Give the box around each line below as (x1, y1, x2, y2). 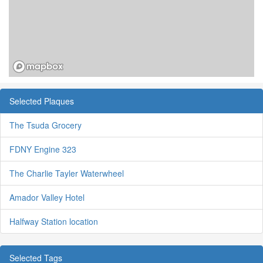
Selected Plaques (9, 95, 74, 107)
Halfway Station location (9, 215, 98, 228)
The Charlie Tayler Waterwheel (9, 167, 124, 180)
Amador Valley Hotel (9, 191, 85, 204)
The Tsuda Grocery (9, 119, 82, 131)
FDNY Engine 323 (9, 143, 76, 156)
